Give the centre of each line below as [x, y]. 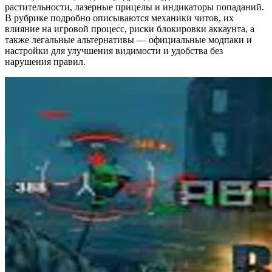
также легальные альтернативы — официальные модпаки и [128, 39]
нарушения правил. [45, 61]
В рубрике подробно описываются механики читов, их [119, 18]
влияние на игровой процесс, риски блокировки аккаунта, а [130, 29]
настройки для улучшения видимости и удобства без [114, 50]
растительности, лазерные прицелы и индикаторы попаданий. [134, 7]
